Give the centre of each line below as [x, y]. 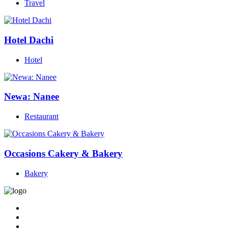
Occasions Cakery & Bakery [63, 153]
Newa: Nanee [32, 97]
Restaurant [41, 117]
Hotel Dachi [29, 40]
